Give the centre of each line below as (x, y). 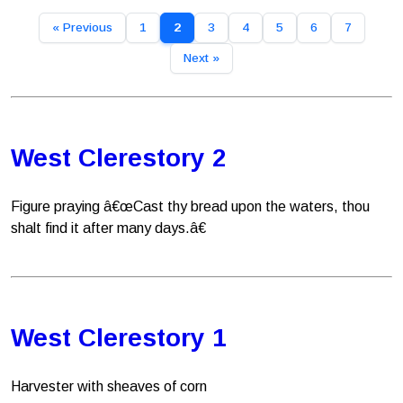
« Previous (82, 27)
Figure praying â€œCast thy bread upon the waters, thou (190, 206)
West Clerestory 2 (119, 158)
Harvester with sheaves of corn (109, 386)
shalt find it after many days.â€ (108, 228)
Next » (201, 58)
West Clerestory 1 (119, 338)
